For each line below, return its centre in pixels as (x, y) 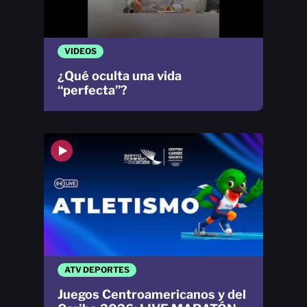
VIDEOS (81, 51)
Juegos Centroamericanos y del (152, 295)
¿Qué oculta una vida (120, 76)
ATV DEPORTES (97, 270)
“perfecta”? (93, 90)
